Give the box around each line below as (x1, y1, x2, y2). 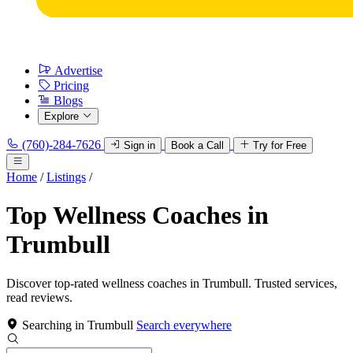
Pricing (54, 79, 89, 92)
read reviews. (6, 290, 72, 304)
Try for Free (253, 139, 307, 151)
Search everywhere (136, 318, 232, 332)
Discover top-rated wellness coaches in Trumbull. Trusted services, (6, 276, 337, 290)
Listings (46, 170, 86, 184)
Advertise (54, 64, 102, 77)
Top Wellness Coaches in (6, 201, 269, 230)
